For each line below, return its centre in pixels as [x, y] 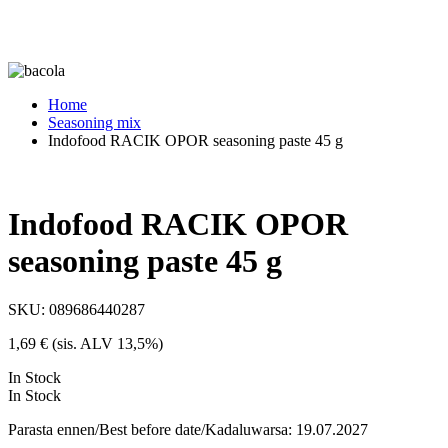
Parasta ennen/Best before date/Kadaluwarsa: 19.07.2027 [188, 430]
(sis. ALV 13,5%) [105, 344]
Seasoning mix [94, 123]
